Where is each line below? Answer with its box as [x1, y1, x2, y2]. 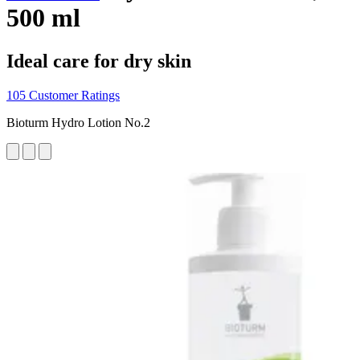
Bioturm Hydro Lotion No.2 [6, 115, 150, 129]
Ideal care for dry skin [6, 50, 191, 72]
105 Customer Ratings [6, 88, 120, 102]
